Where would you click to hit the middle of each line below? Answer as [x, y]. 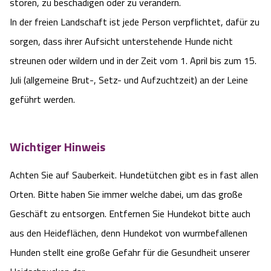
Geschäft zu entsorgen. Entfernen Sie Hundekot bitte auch [130, 214]
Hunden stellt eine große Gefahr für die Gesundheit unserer [130, 253]
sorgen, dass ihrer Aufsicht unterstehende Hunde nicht [121, 41]
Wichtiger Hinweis [57, 146]
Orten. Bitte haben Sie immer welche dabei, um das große [126, 194]
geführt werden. [42, 100]
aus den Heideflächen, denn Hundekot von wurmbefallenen [129, 233]
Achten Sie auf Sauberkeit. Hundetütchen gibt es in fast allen [134, 175]
